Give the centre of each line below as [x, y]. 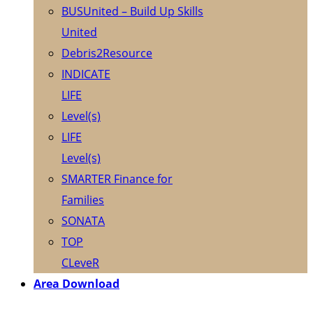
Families [83, 199]
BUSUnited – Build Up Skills [132, 11]
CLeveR [80, 262]
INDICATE [86, 74]
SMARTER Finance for [117, 179]
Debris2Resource [107, 53]
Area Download [77, 283]
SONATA [83, 220]
